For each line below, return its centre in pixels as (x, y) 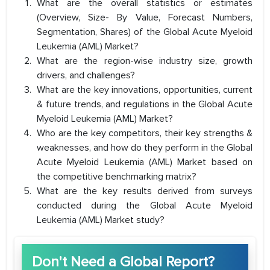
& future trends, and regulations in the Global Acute (145, 105)
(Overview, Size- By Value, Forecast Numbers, (145, 18)
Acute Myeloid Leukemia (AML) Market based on (145, 162)
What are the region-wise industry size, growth (145, 61)
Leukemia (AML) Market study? (101, 220)
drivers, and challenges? (86, 76)
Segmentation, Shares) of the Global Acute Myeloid (145, 32)
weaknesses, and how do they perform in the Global (145, 148)
